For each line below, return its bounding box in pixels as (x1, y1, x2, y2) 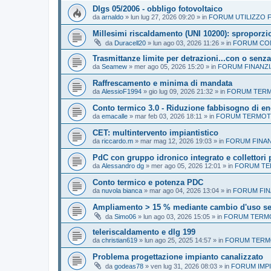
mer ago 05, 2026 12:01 (151, 162, 221, 170)
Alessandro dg (102, 162, 144, 170)
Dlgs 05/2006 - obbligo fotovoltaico (93, 4, 223, 14)
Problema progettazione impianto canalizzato (93, 252, 263, 262)
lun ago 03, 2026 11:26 (153, 39, 219, 47)
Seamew (102, 63, 127, 71)
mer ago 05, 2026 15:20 (134, 63, 204, 71)
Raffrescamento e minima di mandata (93, 79, 232, 88)
